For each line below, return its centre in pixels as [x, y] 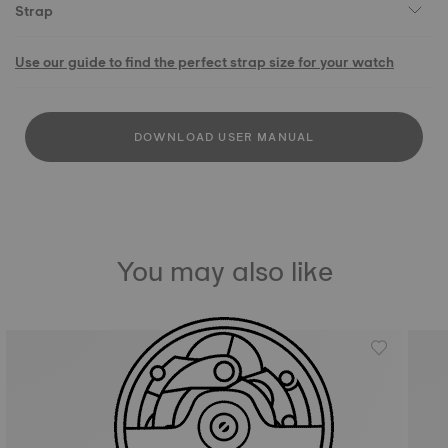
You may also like [224, 271]
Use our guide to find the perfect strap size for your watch [204, 62]
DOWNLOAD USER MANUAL [224, 137]
